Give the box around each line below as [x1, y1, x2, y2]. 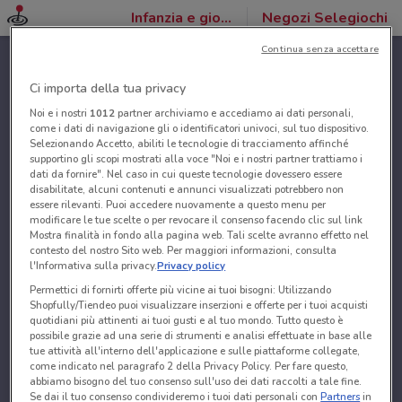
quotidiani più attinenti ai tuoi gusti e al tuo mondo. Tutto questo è [30, 313, 344, 328]
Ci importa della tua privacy [30, 80, 187, 98]
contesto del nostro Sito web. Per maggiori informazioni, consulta [30, 243, 337, 258]
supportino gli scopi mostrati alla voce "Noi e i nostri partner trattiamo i [30, 152, 363, 167]
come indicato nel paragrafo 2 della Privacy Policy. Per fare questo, [30, 359, 349, 374]
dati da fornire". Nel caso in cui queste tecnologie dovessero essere [30, 167, 343, 182]
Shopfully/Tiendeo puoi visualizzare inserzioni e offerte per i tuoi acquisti [30, 298, 369, 313]
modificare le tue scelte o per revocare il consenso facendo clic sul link [30, 213, 363, 228]
